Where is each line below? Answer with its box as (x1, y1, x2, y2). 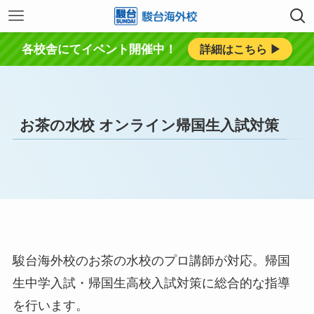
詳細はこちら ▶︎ (199, 43, 281, 55)
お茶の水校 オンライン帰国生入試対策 (20, 116, 280, 133)
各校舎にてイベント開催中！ (22, 42, 177, 56)
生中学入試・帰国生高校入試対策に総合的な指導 (12, 276, 290, 291)
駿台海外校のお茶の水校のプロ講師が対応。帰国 (12, 254, 290, 268)
